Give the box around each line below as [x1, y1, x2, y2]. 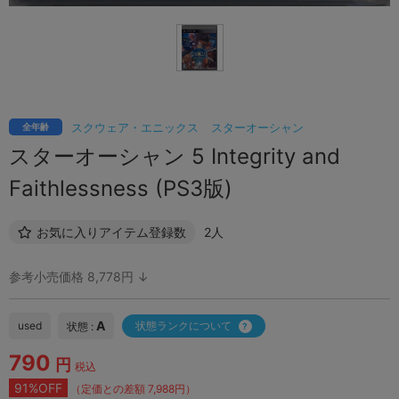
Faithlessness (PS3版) [9, 175, 232, 202]
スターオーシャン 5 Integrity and [9, 143, 340, 170]
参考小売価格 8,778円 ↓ [9, 269, 149, 285]
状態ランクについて [135, 319, 232, 333]
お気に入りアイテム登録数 [37, 224, 186, 240]
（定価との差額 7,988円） [70, 382, 196, 396]
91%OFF [14, 380, 62, 396]
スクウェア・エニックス [71, 120, 199, 135]
